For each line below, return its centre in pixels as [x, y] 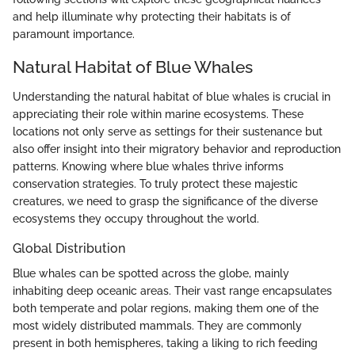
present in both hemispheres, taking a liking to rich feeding [165, 344]
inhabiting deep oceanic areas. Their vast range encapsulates [172, 291]
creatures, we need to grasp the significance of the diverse [165, 202]
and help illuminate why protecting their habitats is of [152, 16]
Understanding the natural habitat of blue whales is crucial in [172, 97]
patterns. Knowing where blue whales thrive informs [148, 167]
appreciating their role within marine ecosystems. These [158, 115]
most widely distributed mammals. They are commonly [157, 326]
